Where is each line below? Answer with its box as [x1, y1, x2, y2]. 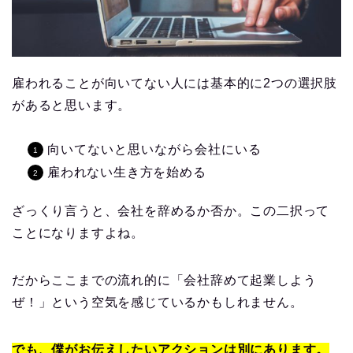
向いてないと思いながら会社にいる [47, 142, 262, 156]
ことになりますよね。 [12, 225, 145, 240]
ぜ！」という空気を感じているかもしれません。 [12, 295, 303, 309]
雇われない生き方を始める [47, 165, 206, 179]
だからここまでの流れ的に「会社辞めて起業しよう [12, 273, 317, 287]
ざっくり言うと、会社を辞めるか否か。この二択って [12, 203, 330, 217]
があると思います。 [12, 98, 132, 112]
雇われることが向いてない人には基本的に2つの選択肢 [12, 76, 337, 90]
